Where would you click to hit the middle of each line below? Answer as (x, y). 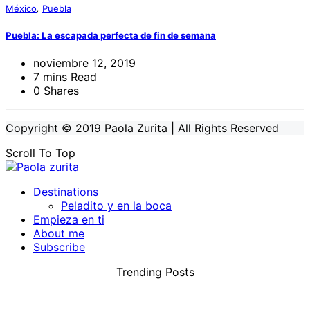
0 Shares (56, 90)
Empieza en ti (69, 219)
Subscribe (59, 247)
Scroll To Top (40, 153)
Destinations (66, 191)
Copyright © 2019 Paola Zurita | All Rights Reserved (142, 128)
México (21, 9)
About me (59, 233)
